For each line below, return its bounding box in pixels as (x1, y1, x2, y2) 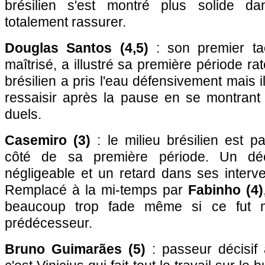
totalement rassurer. (5, 14, 126, 30)
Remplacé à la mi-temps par (5, 182, 188, 198)
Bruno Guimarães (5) (5, 241, 146, 257)
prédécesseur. (5, 215, 92, 231)
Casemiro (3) (5, 132, 91, 148)
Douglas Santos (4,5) (5, 40, 148, 56)
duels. (5, 106, 41, 122)
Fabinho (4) (188, 182, 263, 198)
